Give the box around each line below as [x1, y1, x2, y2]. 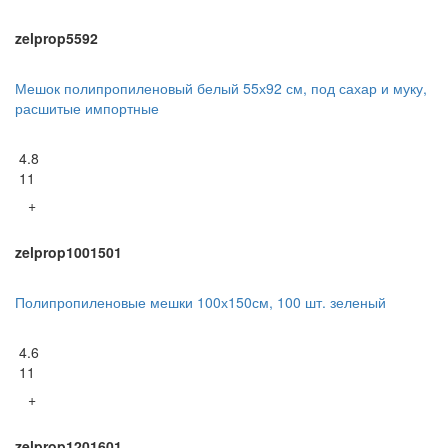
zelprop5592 [15, 27, 98, 48]
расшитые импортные [15, 97, 159, 118]
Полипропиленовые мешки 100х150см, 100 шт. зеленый [15, 291, 386, 312]
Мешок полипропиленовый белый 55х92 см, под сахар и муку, [15, 77, 427, 98]
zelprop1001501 [15, 241, 122, 262]
